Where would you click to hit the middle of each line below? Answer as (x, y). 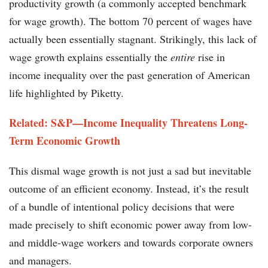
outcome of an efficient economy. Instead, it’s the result (129, 189)
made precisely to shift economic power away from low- (130, 225)
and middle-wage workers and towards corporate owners (131, 243)
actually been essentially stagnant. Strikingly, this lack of (133, 39)
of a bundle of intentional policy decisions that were (122, 207)
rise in (210, 57)
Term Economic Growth (65, 141)
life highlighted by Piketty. (68, 93)
